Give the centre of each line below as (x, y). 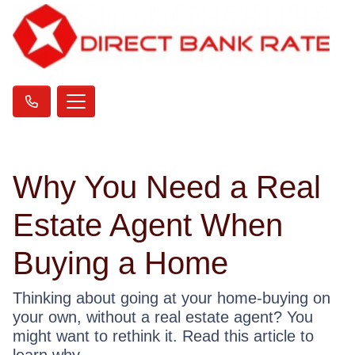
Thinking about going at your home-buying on (172, 298)
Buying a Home (120, 263)
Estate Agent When (148, 225)
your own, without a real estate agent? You (163, 317)
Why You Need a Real (167, 187)
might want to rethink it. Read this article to (163, 336)
